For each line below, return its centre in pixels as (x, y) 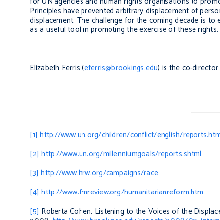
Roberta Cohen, (67, 212)
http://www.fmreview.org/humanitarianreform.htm (122, 192)
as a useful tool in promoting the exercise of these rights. (124, 30)
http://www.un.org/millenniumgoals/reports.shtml (122, 154)
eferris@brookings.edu (121, 68)
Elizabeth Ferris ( (57, 68)
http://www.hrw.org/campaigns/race (99, 173)
